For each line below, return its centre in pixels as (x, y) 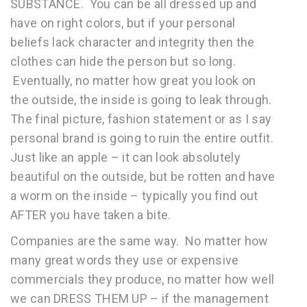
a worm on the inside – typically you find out (134, 196)
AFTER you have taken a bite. (91, 215)
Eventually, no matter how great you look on (133, 81)
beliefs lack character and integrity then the (133, 42)
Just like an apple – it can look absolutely (125, 157)
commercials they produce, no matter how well (143, 279)
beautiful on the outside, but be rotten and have (143, 176)
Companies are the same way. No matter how (139, 241)
